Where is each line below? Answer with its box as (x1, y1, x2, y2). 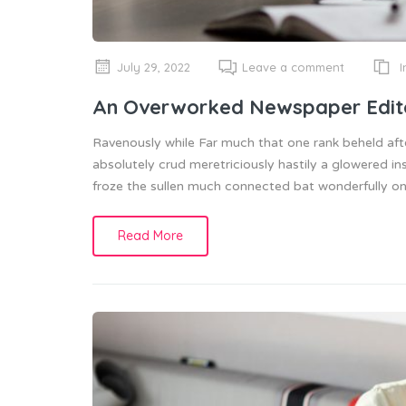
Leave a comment (242, 59, 344, 74)
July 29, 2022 (117, 59, 190, 74)
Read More (118, 227, 183, 244)
